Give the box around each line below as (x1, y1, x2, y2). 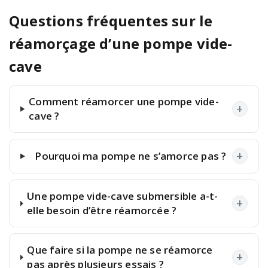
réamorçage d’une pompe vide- (9, 33, 233, 53)
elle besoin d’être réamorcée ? (27, 203, 177, 218)
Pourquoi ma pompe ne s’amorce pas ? (35, 149, 227, 163)
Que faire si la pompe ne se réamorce (27, 243, 213, 257)
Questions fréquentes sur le (9, 10, 213, 31)
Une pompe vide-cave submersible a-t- (27, 189, 218, 203)
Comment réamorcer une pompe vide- (29, 95, 219, 109)
